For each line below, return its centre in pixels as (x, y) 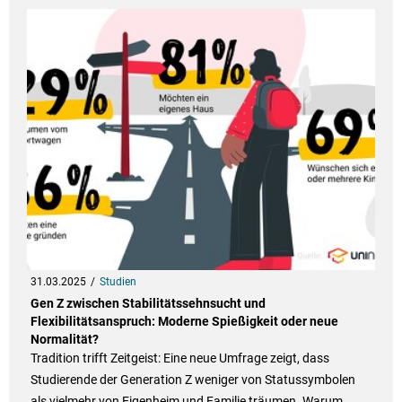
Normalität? (64, 340)
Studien (118, 282)
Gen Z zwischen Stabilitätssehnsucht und (148, 304)
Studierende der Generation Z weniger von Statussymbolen (192, 380)
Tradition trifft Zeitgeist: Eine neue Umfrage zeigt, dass (179, 358)
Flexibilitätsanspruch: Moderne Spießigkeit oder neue (184, 322)
